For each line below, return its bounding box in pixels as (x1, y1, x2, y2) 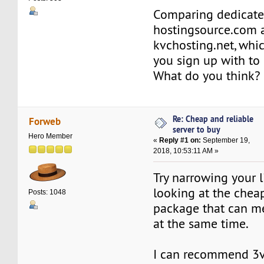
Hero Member (28, 131, 73, 140)
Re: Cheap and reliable (173, 113, 254, 125)
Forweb (28, 114, 61, 128)
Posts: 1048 (28, 187, 67, 196)
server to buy (173, 124, 221, 136)
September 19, (201, 136, 250, 145)
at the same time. (153, 216, 249, 232)
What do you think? (153, 67, 261, 84)
